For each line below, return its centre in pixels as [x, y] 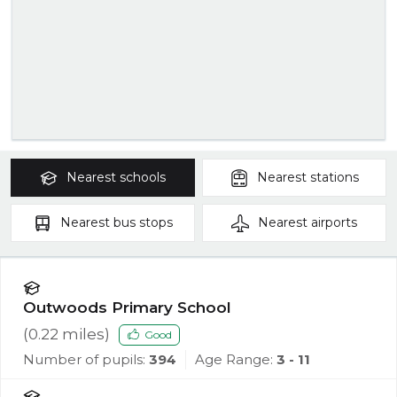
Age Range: [236, 360]
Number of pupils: [84, 360]
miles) [84, 335]
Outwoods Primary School [127, 308]
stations [334, 178]
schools [143, 178]
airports [334, 223]
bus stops [143, 223]
